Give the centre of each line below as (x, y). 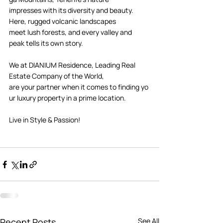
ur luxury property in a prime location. (69, 98)
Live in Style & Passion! (45, 120)
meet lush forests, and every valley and (71, 32)
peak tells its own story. (47, 43)
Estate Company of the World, (57, 76)
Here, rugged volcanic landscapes (63, 21)
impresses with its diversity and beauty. (72, 10)
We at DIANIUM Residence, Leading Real (73, 65)
